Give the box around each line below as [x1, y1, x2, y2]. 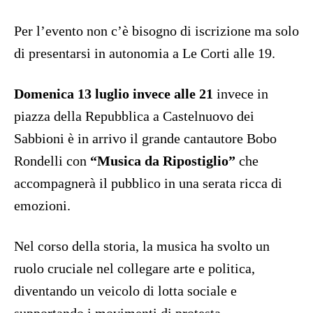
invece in [213, 86, 268, 102]
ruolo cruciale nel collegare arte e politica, [14, 261, 255, 277]
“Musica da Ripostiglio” [87, 153, 235, 169]
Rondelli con [14, 153, 87, 169]
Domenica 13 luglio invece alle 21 [14, 86, 213, 102]
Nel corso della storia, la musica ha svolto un [14, 238, 270, 254]
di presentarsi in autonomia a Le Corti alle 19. [14, 45, 275, 61]
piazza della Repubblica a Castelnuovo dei [14, 108, 254, 124]
